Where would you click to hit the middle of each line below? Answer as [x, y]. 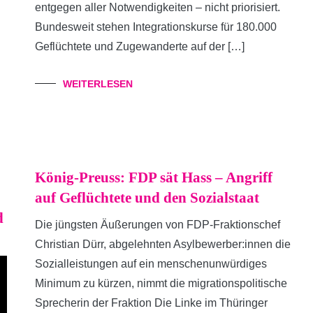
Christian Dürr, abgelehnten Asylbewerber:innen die [163, 244]
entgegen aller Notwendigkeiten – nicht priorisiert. [158, 7]
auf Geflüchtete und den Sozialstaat [147, 198]
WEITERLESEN [98, 84]
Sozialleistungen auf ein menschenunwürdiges [151, 264]
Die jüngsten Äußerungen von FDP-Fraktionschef [158, 225]
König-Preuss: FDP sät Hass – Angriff [154, 177]
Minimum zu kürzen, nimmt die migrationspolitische [161, 283]
